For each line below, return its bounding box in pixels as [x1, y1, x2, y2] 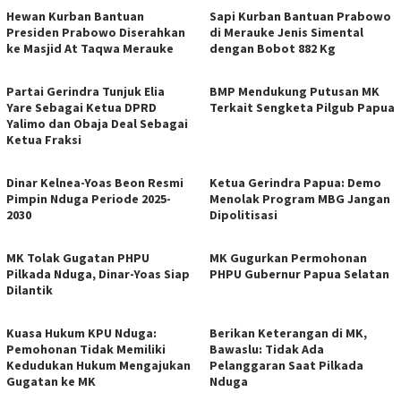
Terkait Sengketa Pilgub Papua [209, 99, 395, 115]
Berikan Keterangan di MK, [209, 325, 367, 341]
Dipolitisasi [209, 207, 277, 223]
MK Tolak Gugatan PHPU [6, 250, 149, 266]
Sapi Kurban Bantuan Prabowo [209, 8, 391, 24]
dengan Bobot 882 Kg [209, 40, 336, 56]
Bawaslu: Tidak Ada [209, 341, 324, 357]
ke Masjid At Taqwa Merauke [6, 40, 174, 56]
